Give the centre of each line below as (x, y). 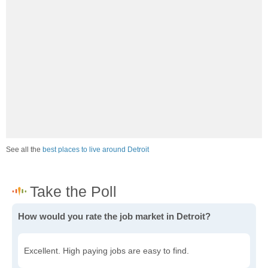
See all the (24, 150)
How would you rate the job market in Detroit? (114, 217)
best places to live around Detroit (96, 150)
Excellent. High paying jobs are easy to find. (106, 251)
